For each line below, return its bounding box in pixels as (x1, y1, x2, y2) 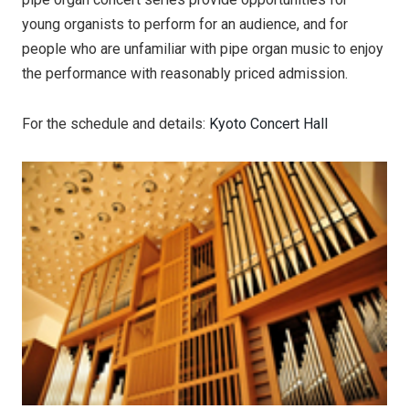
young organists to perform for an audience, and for (22, 16, 348, 33)
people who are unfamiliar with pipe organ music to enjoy (22, 40, 383, 58)
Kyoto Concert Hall (209, 115, 328, 132)
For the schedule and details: (22, 115, 209, 132)
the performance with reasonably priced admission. (22, 65, 348, 82)
